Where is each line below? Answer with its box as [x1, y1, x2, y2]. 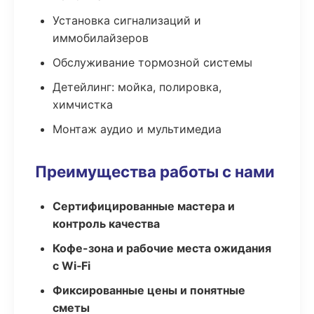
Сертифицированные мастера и [53, 199, 235, 213]
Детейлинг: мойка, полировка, [53, 80, 221, 94]
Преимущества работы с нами [35, 162, 275, 181]
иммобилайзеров [53, 31, 149, 45]
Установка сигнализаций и [53, 13, 201, 27]
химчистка [53, 97, 113, 111]
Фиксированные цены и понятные [53, 283, 245, 297]
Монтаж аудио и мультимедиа [53, 122, 221, 136]
